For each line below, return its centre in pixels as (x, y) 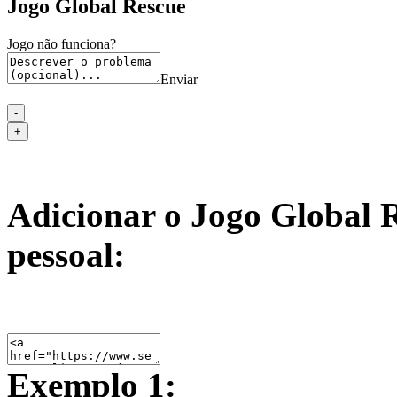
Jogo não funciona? (62, 43)
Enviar (179, 79)
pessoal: (66, 254)
